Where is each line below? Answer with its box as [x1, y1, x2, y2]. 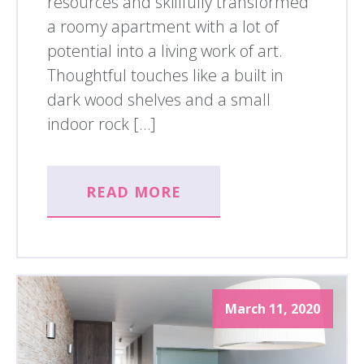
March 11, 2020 [225, 299, 320, 318]
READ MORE [86, 182, 181, 202]
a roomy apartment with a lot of [47, 15, 279, 38]
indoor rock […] [47, 113, 156, 136]
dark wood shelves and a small [47, 89, 271, 111]
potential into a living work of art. [47, 40, 283, 63]
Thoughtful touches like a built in [47, 64, 284, 87]
